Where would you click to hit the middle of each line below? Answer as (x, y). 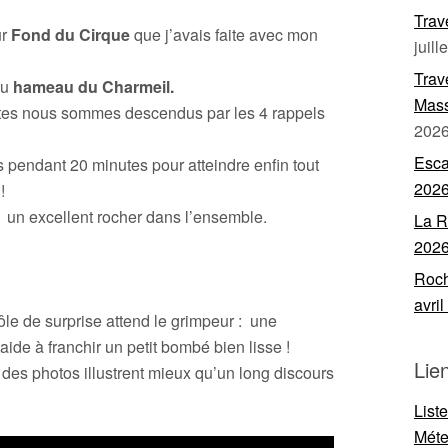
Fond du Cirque (70, 34)
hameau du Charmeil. (93, 86)
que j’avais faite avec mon (224, 34)
